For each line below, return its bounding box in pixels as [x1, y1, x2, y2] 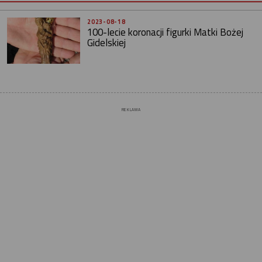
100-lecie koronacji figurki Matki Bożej [87, 25, 244, 40]
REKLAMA [121, 106, 141, 113]
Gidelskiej [87, 35, 126, 50]
